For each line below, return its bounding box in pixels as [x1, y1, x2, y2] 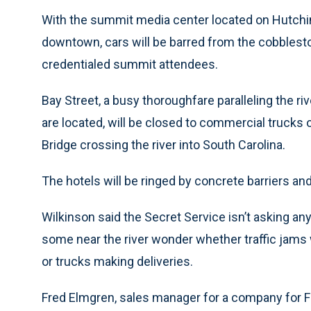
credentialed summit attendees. [42, 57, 218, 72]
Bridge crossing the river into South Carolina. [42, 137, 285, 152]
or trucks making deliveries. [42, 254, 193, 269]
